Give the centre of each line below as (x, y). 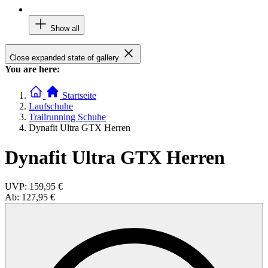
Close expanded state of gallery (64, 58)
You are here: (32, 69)
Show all (65, 29)
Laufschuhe (51, 106)
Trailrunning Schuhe (67, 117)
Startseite (79, 96)
